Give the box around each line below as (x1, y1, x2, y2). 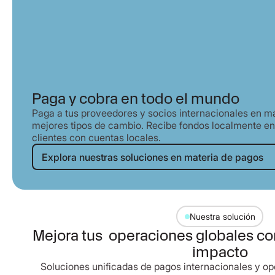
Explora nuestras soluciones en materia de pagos (41, 150, 263, 163)
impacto (192, 243, 248, 261)
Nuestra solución (189, 211, 255, 222)
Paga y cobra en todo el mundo (32, 90, 239, 107)
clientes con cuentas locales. (32, 131, 161, 144)
